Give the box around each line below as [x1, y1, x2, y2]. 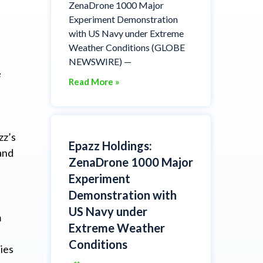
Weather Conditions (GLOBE [68, 41, 185, 53]
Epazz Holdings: [68, 138, 152, 153]
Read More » [68, 76, 119, 87]
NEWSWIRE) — [68, 55, 131, 67]
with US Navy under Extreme [68, 27, 184, 39]
